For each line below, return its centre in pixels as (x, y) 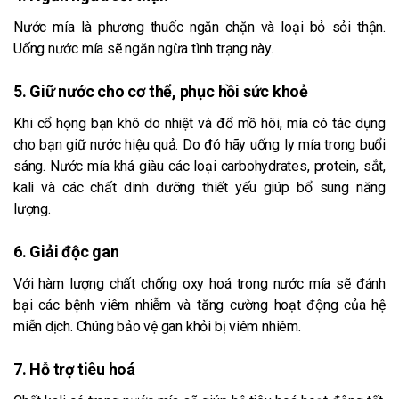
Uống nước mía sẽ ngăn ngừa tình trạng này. (143, 48)
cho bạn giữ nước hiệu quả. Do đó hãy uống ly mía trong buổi (199, 144)
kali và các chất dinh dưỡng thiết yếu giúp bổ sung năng (199, 187)
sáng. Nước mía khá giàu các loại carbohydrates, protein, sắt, (199, 166)
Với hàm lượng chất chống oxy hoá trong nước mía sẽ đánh (199, 283)
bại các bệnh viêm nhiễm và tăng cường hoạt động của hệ (199, 305)
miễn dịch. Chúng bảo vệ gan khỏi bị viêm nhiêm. (157, 326)
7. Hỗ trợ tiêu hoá (75, 369)
